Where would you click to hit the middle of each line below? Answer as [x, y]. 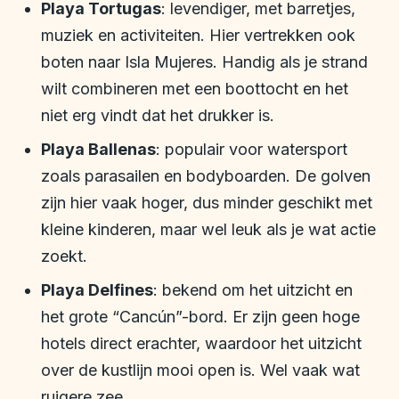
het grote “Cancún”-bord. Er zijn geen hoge [200, 317]
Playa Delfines [97, 290]
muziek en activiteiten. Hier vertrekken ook [198, 36]
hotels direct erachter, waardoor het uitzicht [201, 344]
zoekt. [64, 256]
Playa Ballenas [98, 150]
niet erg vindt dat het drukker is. [158, 116]
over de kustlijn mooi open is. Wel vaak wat [200, 370]
